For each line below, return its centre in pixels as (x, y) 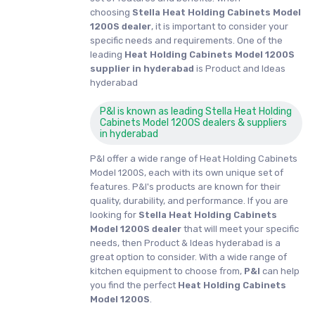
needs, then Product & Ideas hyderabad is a (185, 243)
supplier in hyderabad (143, 69)
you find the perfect (134, 285)
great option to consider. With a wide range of (188, 257)
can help (280, 271)
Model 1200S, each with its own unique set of (187, 173)
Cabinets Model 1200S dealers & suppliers (193, 123)
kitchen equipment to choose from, (167, 271)
